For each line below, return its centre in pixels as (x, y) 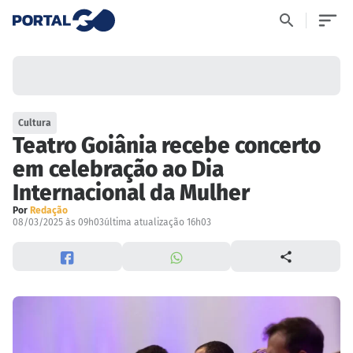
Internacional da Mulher (131, 193)
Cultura (35, 123)
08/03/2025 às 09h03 (58, 223)
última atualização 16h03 (158, 223)
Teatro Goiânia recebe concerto (167, 146)
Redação (49, 211)
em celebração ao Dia (118, 169)
